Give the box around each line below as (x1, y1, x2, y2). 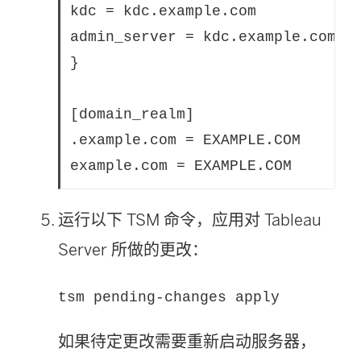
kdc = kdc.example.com (70, 2, 256, 19)
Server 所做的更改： (58, 239, 208, 259)
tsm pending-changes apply (58, 288, 280, 305)
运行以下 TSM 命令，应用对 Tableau (58, 210, 322, 230)
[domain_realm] (70, 106, 194, 122)
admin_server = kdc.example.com (70, 28, 336, 45)
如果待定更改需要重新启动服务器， (58, 331, 316, 351)
